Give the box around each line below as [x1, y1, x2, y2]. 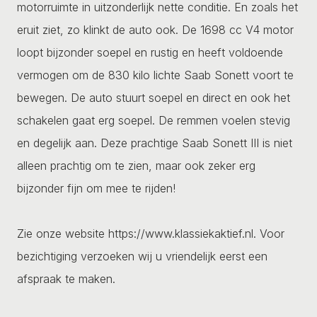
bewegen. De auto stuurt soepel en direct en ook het [17, 90, 290, 105]
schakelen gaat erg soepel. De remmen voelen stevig [17, 113, 290, 127]
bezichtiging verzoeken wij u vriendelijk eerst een [17, 248, 267, 263]
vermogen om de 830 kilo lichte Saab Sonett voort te [17, 67, 294, 82]
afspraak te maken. [17, 271, 115, 286]
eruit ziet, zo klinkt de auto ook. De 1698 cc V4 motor [17, 22, 294, 37]
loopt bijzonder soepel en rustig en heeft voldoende [17, 45, 283, 59]
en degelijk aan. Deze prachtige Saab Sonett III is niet [17, 135, 292, 150]
